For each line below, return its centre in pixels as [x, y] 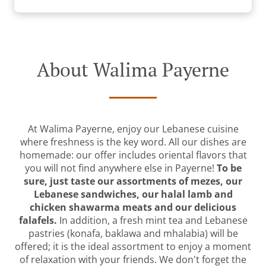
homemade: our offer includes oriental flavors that [133, 155]
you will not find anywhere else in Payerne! [121, 168]
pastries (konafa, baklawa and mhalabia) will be [133, 233]
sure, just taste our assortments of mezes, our [133, 181]
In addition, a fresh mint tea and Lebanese [152, 220]
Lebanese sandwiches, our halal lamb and [133, 194]
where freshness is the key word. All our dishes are [133, 142]
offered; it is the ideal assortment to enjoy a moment [133, 246]
